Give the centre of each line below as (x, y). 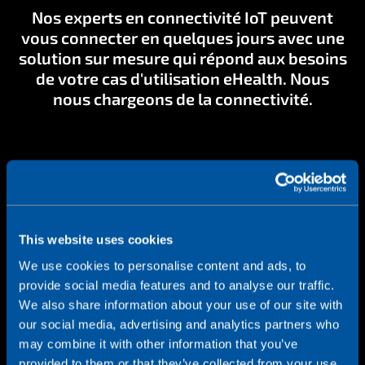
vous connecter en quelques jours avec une (182, 38)
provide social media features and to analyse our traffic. (177, 285)
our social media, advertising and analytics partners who (179, 324)
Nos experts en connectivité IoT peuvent (182, 18)
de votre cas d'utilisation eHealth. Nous (182, 79)
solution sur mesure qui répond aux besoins (182, 58)
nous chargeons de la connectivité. (182, 99)
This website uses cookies (96, 240)
